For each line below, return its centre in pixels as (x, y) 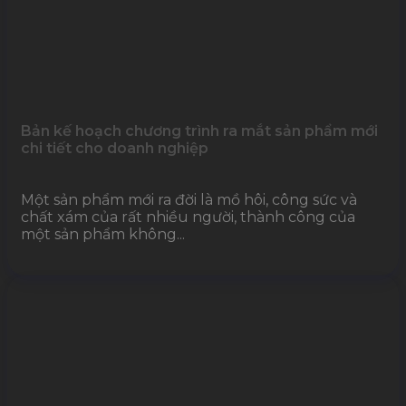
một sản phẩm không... (103, 234)
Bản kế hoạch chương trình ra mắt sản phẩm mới (199, 130)
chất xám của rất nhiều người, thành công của (188, 217)
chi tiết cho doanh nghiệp (115, 148)
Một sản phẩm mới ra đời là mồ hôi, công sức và (189, 199)
